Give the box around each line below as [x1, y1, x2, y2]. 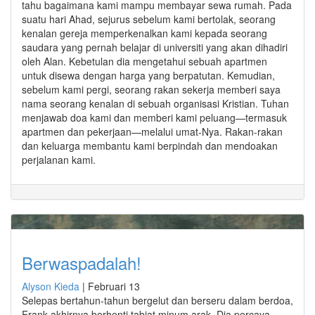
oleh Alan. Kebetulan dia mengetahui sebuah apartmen [22, 53, 267, 68]
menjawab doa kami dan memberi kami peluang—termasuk [22, 110, 287, 124]
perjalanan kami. [22, 152, 96, 167]
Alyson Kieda [22, 278, 79, 293]
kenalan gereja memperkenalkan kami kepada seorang [22, 25, 267, 40]
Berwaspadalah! [22, 250, 141, 275]
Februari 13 [88, 278, 140, 293]
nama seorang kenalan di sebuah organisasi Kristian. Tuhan [22, 96, 289, 110]
